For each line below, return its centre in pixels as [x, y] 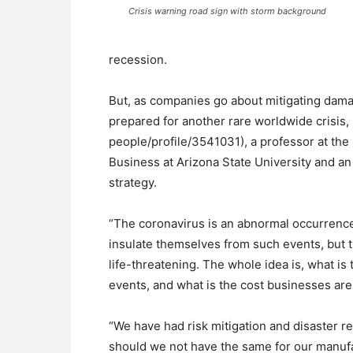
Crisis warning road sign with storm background [227, 11]
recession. [138, 59]
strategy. [133, 182]
